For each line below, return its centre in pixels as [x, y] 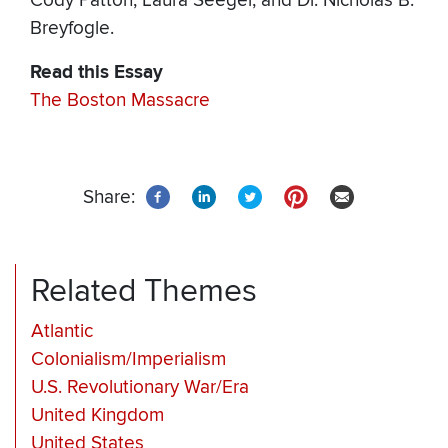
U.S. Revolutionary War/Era [140, 388]
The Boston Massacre [120, 101]
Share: [109, 198]
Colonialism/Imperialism [128, 360]
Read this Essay [96, 73]
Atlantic [62, 332]
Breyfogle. [72, 29]
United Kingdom [97, 416]
